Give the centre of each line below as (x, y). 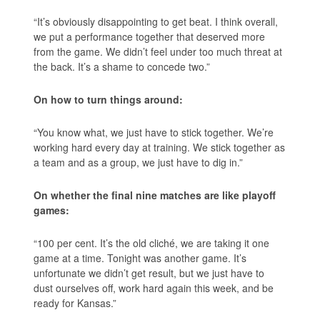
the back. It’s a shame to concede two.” (122, 66)
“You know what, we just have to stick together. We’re (154, 132)
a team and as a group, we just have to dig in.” (139, 162)
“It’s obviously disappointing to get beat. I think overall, (156, 21)
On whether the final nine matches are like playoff (155, 195)
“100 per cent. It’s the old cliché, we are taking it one (152, 242)
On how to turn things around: (109, 99)
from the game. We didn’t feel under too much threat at (158, 51)
